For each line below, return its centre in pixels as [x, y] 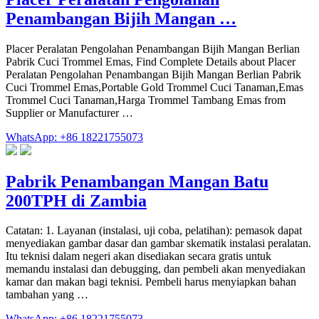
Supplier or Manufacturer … [69, 113]
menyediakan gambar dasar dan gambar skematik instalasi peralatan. [158, 244]
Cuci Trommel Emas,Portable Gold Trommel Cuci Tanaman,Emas [155, 87]
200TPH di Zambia [76, 200]
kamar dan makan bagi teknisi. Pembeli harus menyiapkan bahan [151, 282]
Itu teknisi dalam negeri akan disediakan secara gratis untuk [138, 256]
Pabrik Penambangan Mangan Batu [137, 181]
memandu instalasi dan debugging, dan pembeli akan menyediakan [156, 269]
